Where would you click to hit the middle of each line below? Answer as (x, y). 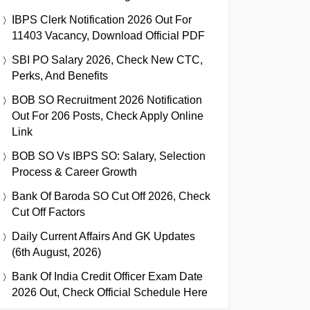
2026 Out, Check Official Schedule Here (110, 292)
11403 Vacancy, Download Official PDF (108, 35)
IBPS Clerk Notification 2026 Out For (102, 19)
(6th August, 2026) (56, 252)
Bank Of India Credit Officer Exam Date (107, 276)
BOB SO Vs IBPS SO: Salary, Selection (109, 156)
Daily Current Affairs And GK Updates (103, 236)
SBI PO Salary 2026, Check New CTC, (107, 60)
